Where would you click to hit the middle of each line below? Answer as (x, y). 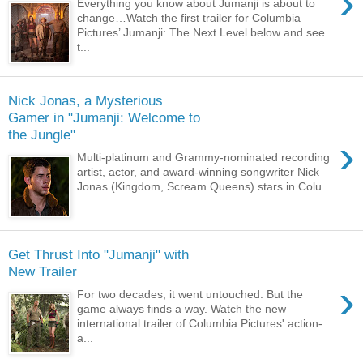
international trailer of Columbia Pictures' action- (200, 324)
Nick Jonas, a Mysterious (85, 100)
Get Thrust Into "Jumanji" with (98, 254)
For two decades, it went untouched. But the (190, 295)
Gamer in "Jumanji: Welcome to (104, 117)
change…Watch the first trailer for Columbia (189, 18)
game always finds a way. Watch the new (182, 309)
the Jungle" (42, 134)
